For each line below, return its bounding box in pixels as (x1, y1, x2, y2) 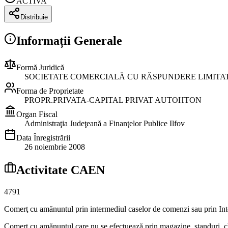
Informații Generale (16, 34, 122, 47)
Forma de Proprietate (16, 86, 83, 95)
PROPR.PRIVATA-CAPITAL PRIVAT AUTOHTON (24, 95, 202, 104)
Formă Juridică (16, 63, 64, 72)
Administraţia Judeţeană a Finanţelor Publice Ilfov (24, 119, 185, 128)
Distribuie (20, 13, 48, 21)
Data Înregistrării (16, 133, 70, 142)
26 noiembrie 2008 (24, 142, 85, 151)
